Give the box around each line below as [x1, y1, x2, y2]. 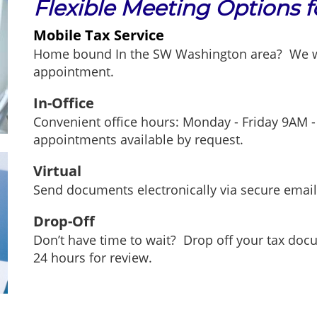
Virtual [33, 161, 81, 180]
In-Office [33, 93, 94, 113]
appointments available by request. [33, 130, 243, 148]
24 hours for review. [33, 248, 152, 266]
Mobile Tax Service [33, 25, 164, 45]
